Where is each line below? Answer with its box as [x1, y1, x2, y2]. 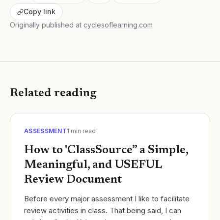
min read [69, 127, 96, 135]
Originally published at [10, 21, 82, 29]
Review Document [24, 174, 122, 186]
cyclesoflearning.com [83, 21, 153, 29]
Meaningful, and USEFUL [24, 159, 162, 171]
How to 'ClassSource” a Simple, [24, 144, 188, 157]
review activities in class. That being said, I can [24, 206, 181, 216]
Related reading [10, 87, 96, 100]
